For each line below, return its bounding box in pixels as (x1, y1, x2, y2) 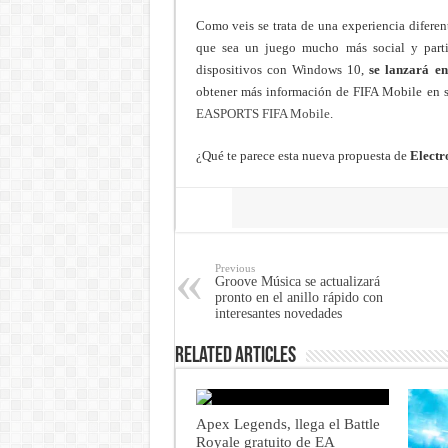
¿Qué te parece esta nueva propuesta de (195, 147, 410, 163)
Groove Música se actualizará (214, 273, 380, 289)
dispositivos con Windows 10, (195, 61, 370, 77)
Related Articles (174, 344, 296, 368)
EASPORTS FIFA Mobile (195, 105, 330, 121)
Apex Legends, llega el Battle (195, 414, 380, 432)
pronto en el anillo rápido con (214, 289, 383, 305)
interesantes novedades (214, 305, 342, 321)
